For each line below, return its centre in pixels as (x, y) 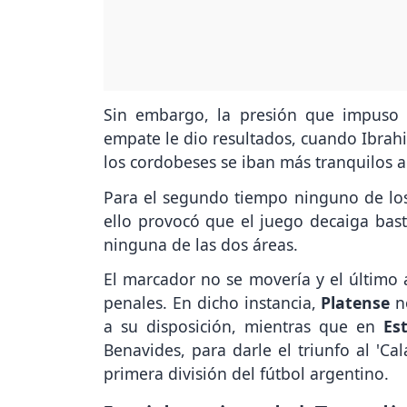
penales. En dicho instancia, (213, 303)
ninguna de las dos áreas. (201, 244)
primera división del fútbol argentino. (246, 374)
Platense (356, 303)
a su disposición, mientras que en (243, 327)
